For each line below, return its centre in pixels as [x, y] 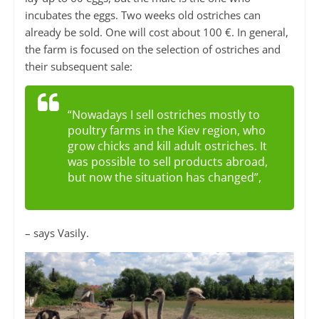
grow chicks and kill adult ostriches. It [167, 146]
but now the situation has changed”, [164, 177]
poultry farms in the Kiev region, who [166, 130]
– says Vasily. [57, 232]
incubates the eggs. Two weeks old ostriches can [142, 15]
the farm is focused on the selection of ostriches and [152, 49]
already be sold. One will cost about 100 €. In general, [156, 32]
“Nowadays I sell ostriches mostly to [163, 114]
